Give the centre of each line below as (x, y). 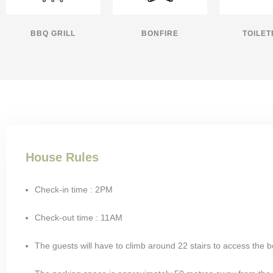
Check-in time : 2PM (74, 189)
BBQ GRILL (53, 33)
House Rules (62, 157)
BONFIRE (160, 33)
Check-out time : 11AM (79, 217)
